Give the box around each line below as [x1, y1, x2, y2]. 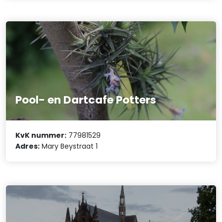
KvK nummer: [15, 130, 67, 141]
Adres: [15, 141, 40, 152]
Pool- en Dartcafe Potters [15, 92, 157, 108]
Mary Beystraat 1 [40, 141, 98, 152]
